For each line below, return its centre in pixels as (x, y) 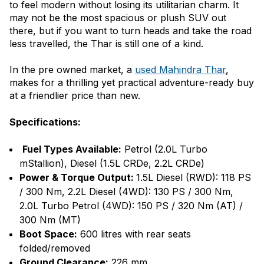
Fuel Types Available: (72, 149)
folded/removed (55, 248)
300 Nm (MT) (50, 220)
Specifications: (45, 122)
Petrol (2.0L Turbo (164, 149)
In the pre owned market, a (72, 70)
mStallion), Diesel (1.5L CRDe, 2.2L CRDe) (112, 164)
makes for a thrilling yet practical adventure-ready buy (132, 83)
